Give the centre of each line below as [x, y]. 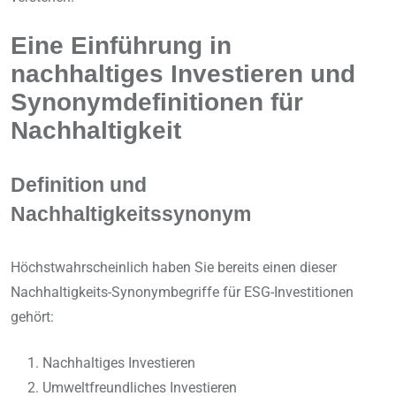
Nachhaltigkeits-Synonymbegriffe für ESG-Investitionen [182, 293]
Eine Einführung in [121, 46]
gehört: [32, 317]
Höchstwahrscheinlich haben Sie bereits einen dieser [174, 268]
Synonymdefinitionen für [157, 102]
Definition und [79, 186]
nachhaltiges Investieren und [183, 74]
